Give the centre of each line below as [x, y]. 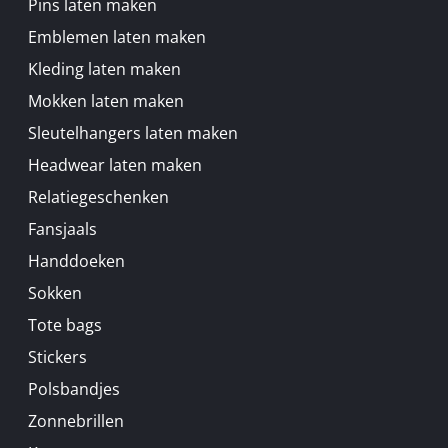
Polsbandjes [74, 389]
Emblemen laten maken [117, 37]
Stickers [57, 357]
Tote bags [65, 325]
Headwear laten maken [115, 165]
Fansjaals [62, 229]
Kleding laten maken [104, 69]
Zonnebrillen [76, 421]
